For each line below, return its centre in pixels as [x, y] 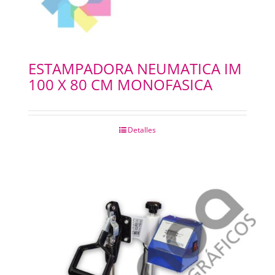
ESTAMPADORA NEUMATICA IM [135, 69]
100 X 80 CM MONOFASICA [120, 85]
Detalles [142, 130]
